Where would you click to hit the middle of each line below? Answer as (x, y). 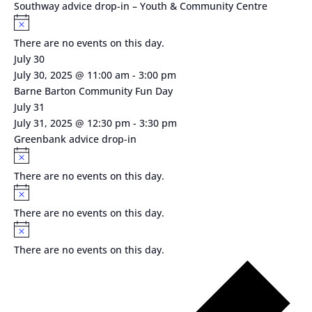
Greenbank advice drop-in (75, 139)
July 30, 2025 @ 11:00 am (71, 75)
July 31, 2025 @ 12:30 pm (72, 123)
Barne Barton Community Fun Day (93, 91)
